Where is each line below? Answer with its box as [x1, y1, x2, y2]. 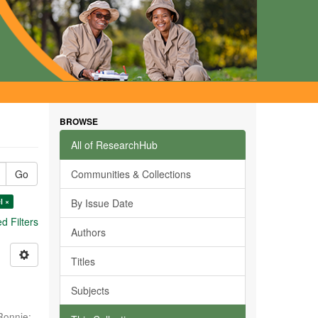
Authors [70, 225, 106, 239]
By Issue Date [70, 196, 133, 210]
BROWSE [59, 115, 98, 128]
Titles [70, 254, 95, 268]
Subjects [70, 283, 109, 297]
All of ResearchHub [70, 138, 158, 152]
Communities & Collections [70, 167, 191, 181]
